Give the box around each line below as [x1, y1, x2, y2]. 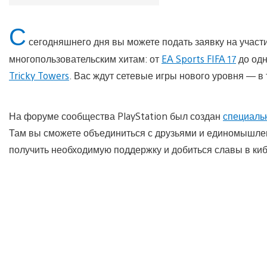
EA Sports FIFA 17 [162, 52, 236, 65]
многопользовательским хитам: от [9, 52, 162, 65]
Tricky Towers [9, 69, 69, 82]
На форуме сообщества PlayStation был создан [9, 109, 223, 122]
